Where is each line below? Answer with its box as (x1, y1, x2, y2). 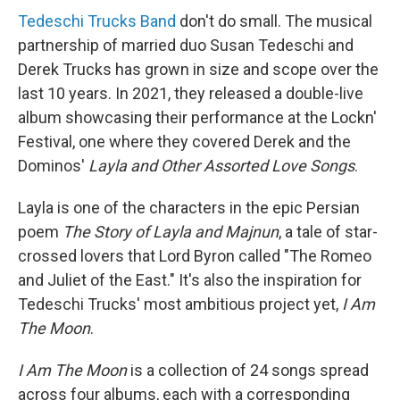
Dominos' (18, 156, 88, 176)
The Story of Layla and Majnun (62, 222, 279, 242)
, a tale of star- (279, 222, 378, 242)
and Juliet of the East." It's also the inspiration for (18, 271, 362, 290)
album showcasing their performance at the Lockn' (18, 108, 377, 128)
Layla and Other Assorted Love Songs (88, 156, 354, 176)
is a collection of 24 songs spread (127, 361, 369, 380)
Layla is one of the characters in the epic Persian (18, 198, 360, 218)
